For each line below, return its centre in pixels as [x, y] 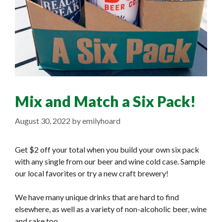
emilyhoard [101, 121]
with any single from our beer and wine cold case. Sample [110, 162]
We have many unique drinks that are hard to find [97, 197]
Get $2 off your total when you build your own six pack [107, 150]
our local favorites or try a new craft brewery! [92, 173]
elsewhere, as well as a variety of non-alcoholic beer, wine [111, 209]
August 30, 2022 [43, 121]
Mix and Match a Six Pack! [105, 101]
